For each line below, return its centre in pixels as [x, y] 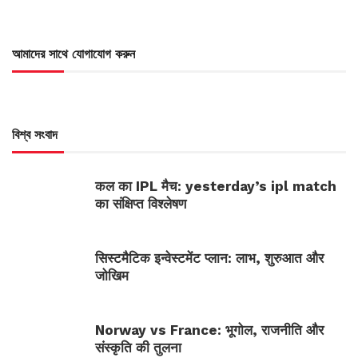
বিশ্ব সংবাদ [35, 135]
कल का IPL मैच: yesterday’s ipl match [216, 187]
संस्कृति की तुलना [138, 348]
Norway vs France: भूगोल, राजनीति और [209, 330]
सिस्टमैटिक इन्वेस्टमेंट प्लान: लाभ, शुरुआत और [209, 259]
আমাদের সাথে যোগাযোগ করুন [74, 54]
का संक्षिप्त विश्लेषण [141, 204]
